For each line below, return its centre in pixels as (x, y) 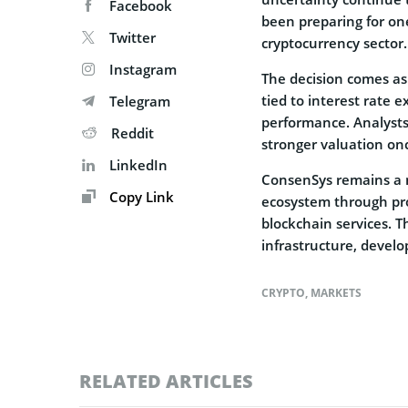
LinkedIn (138, 164)
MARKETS (336, 292)
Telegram (140, 101)
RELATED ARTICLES (166, 381)
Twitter (133, 37)
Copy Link (140, 196)
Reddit (133, 133)
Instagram (143, 69)
